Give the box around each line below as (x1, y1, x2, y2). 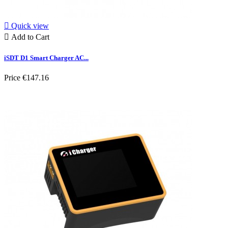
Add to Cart (11, 33, 49, 42)
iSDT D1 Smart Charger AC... (4, 53, 89, 62)
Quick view (11, 21, 49, 31)
